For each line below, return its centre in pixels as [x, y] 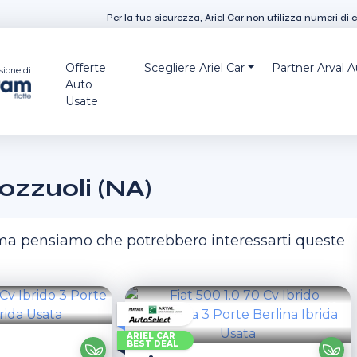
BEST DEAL [153, 344]
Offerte [86, 68]
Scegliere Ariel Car [195, 68]
